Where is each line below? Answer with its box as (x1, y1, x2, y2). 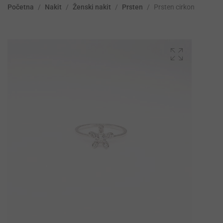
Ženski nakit (73, 3, 111, 11)
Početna (7, 3, 34, 11)
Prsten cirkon (154, 3, 195, 11)
